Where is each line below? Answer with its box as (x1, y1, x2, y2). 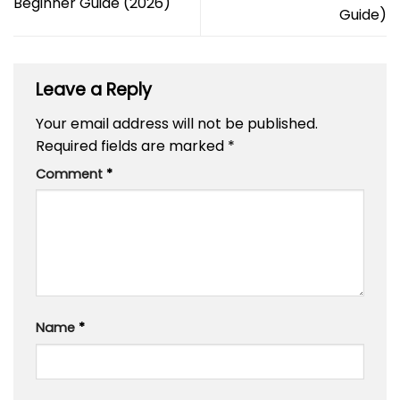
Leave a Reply (36, 78, 156, 103)
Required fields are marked (36, 135, 228, 156)
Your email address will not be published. (36, 112, 318, 134)
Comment (36, 164, 106, 183)
